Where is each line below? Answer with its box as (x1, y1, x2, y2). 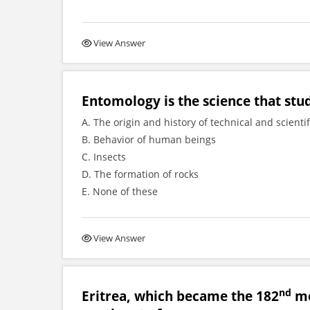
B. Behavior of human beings (82, 133, 216, 146)
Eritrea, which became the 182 (82, 287, 279, 304)
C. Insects (82, 150, 126, 163)
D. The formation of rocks (82, 167, 199, 181)
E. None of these (82, 185, 158, 198)
